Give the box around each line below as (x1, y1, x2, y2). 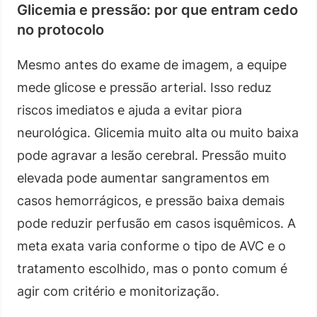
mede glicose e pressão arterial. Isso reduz (17, 79, 272, 95)
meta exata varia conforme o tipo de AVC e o (17, 238, 286, 253)
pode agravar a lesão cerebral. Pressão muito (17, 147, 287, 163)
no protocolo (17, 21, 104, 38)
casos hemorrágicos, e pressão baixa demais (17, 192, 284, 208)
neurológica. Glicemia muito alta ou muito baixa (17, 125, 299, 140)
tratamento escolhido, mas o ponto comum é (17, 260, 287, 276)
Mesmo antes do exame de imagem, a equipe (17, 57, 287, 72)
